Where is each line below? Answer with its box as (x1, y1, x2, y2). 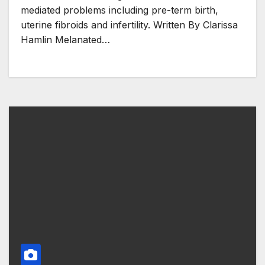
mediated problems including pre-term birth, (21, 4, 218, 16)
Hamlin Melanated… (21, 33, 110, 46)
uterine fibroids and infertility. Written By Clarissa (21, 18, 238, 31)
